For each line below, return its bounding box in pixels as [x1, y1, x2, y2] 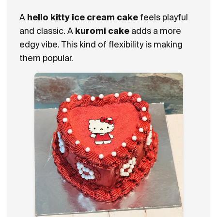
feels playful [138, 13, 188, 22]
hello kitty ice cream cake [27, 13, 138, 22]
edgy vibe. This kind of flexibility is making [19, 40, 183, 49]
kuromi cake [75, 26, 129, 35]
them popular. [19, 53, 73, 62]
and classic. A [19, 26, 75, 35]
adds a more [129, 26, 181, 35]
